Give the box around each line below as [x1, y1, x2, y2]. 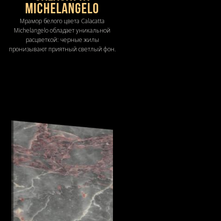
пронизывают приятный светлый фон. [8, 44, 116, 53]
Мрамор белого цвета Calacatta [20, 16, 105, 25]
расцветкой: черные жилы [25, 35, 99, 44]
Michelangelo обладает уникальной [14, 26, 110, 35]
